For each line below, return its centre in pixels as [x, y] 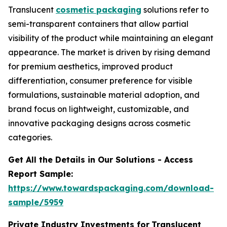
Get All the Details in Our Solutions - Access [101, 160]
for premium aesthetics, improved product [90, 66]
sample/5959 [36, 202]
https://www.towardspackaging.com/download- [111, 188]
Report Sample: [41, 174]
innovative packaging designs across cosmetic [99, 123]
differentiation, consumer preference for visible [100, 81]
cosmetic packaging [99, 10]
